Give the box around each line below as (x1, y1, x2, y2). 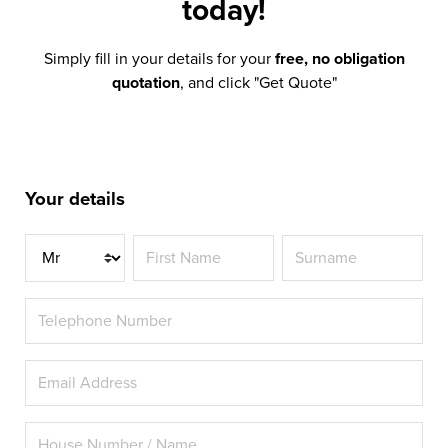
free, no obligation (274, 49, 405, 70)
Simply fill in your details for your (43, 49, 275, 70)
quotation (111, 73, 180, 94)
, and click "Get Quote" (179, 73, 337, 94)
